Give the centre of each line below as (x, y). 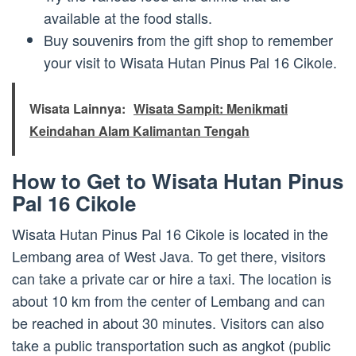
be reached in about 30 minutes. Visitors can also (168, 322)
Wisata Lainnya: (77, 108)
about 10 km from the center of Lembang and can (168, 300)
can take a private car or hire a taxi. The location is (172, 278)
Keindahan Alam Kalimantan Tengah (139, 130)
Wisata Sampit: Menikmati (211, 108)
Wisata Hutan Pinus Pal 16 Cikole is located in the (170, 233)
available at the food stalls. (128, 18)
